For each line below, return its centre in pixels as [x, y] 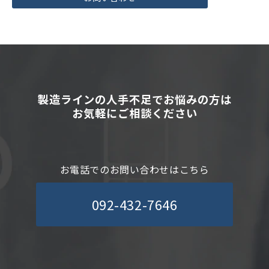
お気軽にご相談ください [134, 113]
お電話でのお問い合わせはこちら [134, 169]
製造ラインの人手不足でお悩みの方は [134, 99]
